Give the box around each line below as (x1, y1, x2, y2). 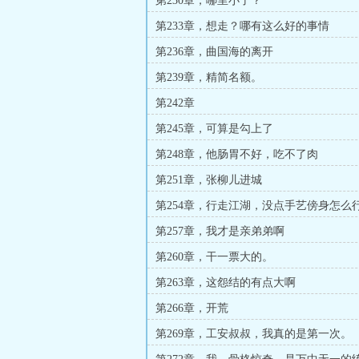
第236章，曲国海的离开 (155, 46, 273, 58)
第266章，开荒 (155, 302, 228, 314)
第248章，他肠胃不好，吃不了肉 (155, 148, 318, 160)
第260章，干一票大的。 (155, 251, 273, 263)
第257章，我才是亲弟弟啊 (155, 225, 284, 237)
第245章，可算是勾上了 (155, 123, 273, 135)
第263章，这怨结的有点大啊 (155, 276, 296, 288)
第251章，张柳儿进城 (155, 174, 262, 186)
